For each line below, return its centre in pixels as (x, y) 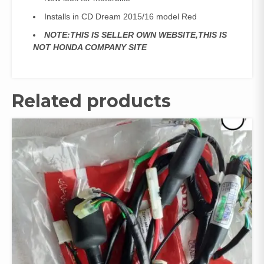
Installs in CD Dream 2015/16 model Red (121, 17)
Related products (91, 101)
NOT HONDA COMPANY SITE (90, 47)
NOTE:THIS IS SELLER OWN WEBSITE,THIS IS (136, 35)
